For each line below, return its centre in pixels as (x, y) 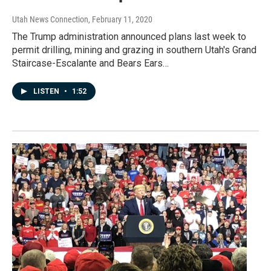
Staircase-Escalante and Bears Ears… (90, 64)
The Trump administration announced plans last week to (129, 37)
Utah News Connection (50, 20)
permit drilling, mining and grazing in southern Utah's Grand (134, 50)
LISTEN (47, 92)
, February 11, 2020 (120, 20)
